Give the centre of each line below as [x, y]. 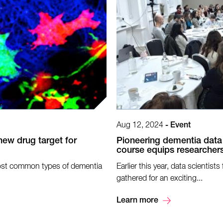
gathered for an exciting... [160, 178]
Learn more [137, 201]
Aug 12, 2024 [140, 125]
